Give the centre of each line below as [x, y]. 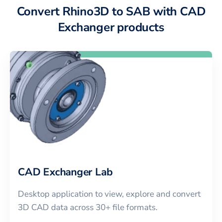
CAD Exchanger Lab [65, 172]
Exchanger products [111, 28]
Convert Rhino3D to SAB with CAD [111, 12]
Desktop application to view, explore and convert [109, 194]
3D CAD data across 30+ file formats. [88, 207]
